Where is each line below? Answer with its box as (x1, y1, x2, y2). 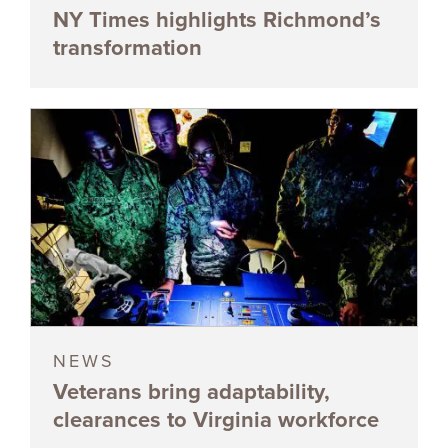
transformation (53, 31, 202, 64)
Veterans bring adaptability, (53, 375, 330, 408)
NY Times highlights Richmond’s (53, 3, 381, 36)
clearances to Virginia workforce (53, 403, 379, 436)
